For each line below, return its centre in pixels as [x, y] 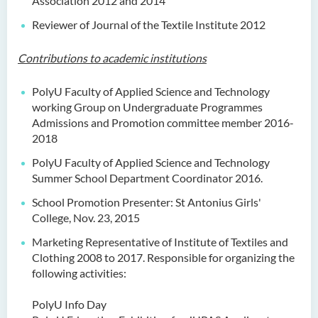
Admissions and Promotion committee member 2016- [163, 122]
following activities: [79, 273]
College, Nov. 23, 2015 [86, 218]
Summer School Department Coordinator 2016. [147, 178]
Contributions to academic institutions [112, 58]
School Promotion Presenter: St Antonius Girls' [147, 202]
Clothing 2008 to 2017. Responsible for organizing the [163, 257]
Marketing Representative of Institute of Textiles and [160, 242]
